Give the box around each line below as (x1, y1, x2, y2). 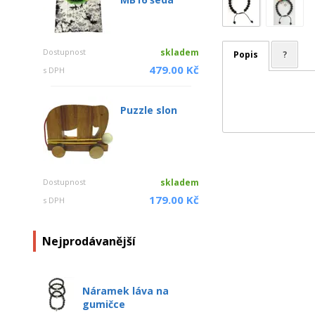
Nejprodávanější (42, 233, 136, 249)
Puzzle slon (120, 103, 177, 117)
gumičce (82, 297, 125, 311)
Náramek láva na (82, 284, 169, 297)
